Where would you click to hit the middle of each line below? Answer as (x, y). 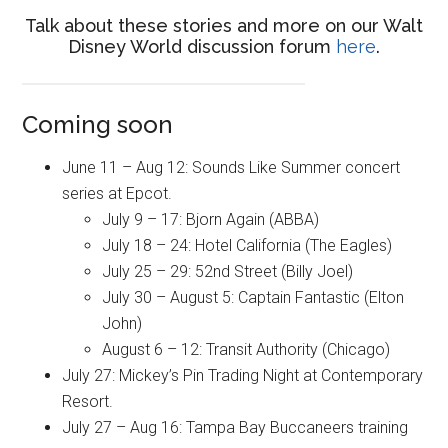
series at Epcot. (117, 194)
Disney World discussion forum (202, 46)
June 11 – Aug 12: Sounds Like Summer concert (231, 168)
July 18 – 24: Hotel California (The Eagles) (247, 246)
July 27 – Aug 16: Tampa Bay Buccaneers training (235, 428)
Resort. (88, 402)
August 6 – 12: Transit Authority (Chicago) (246, 350)
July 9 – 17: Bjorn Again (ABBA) (211, 220)
